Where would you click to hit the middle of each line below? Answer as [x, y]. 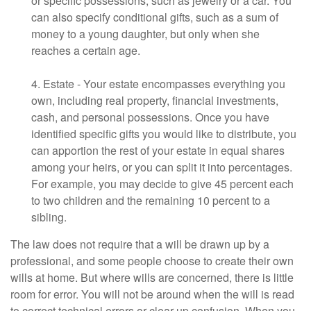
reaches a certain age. [86, 51]
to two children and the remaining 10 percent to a [151, 201]
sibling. [49, 217]
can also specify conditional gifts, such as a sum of [155, 17]
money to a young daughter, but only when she [145, 34]
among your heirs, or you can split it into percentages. [162, 167]
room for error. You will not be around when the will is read [152, 294]
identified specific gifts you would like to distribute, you [164, 134]
